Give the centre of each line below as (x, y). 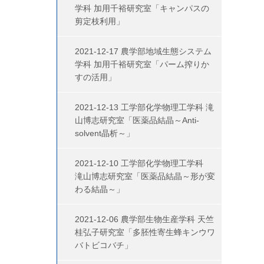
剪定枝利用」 (100, 21)
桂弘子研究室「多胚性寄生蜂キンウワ (145, 232)
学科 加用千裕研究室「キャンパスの (142, 8)
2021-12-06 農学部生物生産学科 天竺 (144, 219)
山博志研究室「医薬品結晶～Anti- (137, 120)
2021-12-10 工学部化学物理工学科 (143, 163)
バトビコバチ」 (104, 245)
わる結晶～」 (100, 189)
